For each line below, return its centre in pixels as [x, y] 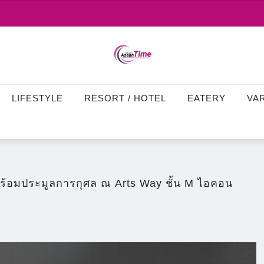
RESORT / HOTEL [125, 98]
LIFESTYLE [37, 98]
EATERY [207, 98]
